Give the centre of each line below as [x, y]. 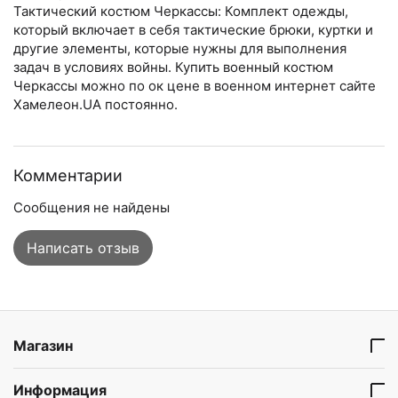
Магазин [43, 346]
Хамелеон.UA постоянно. [96, 104]
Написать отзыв [83, 247]
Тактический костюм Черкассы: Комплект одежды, [181, 11]
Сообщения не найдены [92, 207]
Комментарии [68, 175]
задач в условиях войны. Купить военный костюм [173, 67]
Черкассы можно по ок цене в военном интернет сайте [195, 85]
